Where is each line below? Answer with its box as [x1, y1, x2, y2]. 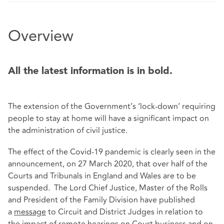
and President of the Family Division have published [8, 193, 195, 206]
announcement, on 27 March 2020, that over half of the [8, 157, 207, 170]
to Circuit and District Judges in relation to [46, 205, 203, 218]
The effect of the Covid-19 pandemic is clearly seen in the [8, 145, 215, 158]
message [14, 205, 46, 218]
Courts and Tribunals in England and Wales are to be [8, 169, 196, 182]
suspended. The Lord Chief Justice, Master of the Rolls [8, 181, 207, 194]
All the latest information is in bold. [8, 66, 172, 76]
